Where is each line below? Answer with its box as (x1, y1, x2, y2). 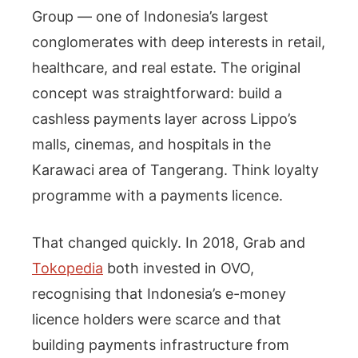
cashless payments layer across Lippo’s (32, 109, 296, 127)
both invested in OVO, (103, 259, 254, 276)
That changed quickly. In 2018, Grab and (32, 233, 305, 251)
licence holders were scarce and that (32, 310, 281, 328)
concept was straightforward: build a (32, 84, 282, 101)
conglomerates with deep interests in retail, (32, 33, 325, 50)
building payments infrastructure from (32, 336, 289, 353)
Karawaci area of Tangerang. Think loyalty (32, 161, 319, 178)
